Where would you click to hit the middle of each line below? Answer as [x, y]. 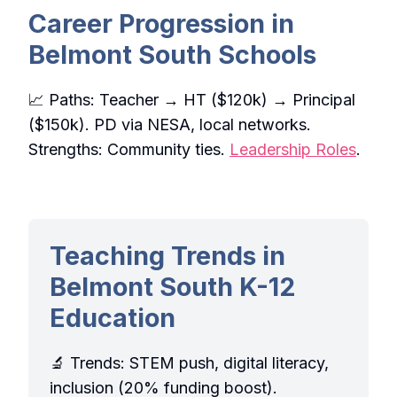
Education [113, 318]
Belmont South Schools [172, 55]
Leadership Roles [293, 150]
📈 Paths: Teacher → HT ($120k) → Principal [192, 100]
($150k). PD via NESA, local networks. [170, 125]
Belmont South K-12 [173, 287]
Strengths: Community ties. [129, 150]
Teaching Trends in [167, 256]
